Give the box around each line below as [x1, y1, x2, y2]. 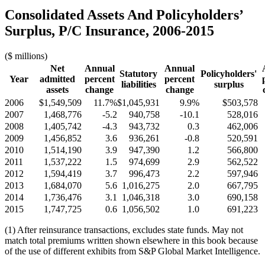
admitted [40, 74, 75, 85]
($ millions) [5, 51, 47, 62]
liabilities [121, 79, 156, 90]
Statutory [119, 69, 157, 79]
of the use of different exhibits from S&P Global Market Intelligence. [5, 246, 260, 257]
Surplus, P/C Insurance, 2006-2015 [5, 23, 214, 39]
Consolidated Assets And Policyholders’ [5, 7, 243, 23]
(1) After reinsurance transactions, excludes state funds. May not [5, 225, 243, 235]
